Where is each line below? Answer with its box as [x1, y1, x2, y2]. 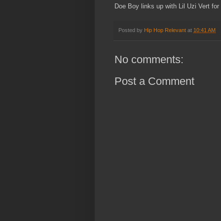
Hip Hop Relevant [144, 27, 186, 34]
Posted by [118, 27, 144, 34]
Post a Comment [114, 75, 194, 88]
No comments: [114, 53, 184, 66]
